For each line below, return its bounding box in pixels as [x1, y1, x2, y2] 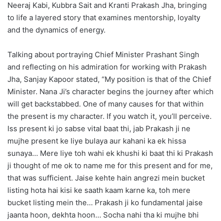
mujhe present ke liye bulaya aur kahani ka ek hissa [7, 136, 186, 146]
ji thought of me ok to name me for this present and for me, [7, 160, 213, 170]
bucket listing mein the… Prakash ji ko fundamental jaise [7, 197, 203, 207]
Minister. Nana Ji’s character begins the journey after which [7, 86, 214, 96]
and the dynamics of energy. [7, 25, 106, 35]
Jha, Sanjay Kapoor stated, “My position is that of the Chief [7, 74, 211, 84]
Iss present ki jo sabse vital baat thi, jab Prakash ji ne [7, 123, 190, 133]
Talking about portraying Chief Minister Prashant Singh [7, 49, 199, 59]
